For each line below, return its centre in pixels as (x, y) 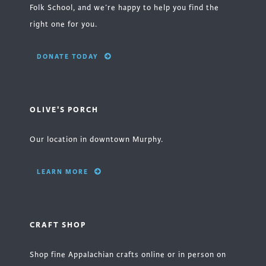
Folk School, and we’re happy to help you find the (124, 8)
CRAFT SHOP (58, 225)
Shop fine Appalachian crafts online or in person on (128, 255)
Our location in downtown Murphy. (96, 140)
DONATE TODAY (68, 57)
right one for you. (64, 25)
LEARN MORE (63, 172)
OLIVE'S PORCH (64, 110)
